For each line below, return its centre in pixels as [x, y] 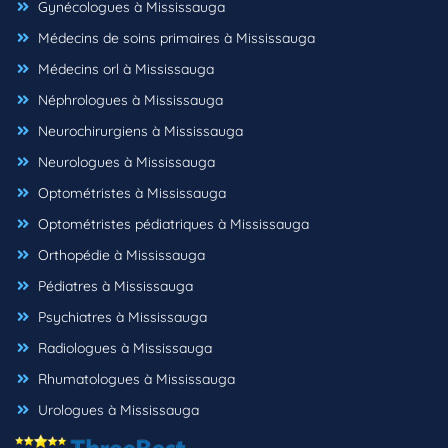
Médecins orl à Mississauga [124, 69]
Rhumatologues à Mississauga [134, 379]
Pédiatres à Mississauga [113, 286]
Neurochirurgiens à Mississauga [138, 131]
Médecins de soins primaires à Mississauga [174, 38]
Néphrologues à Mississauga [128, 100]
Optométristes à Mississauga [130, 193]
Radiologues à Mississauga [123, 348]
